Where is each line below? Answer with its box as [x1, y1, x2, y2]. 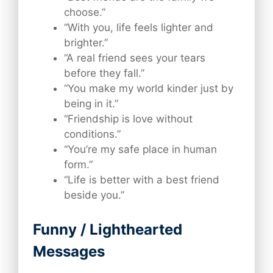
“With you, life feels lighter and [64, 21, 213, 34]
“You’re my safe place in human [64, 143, 217, 156]
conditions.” [64, 128, 121, 141]
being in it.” [64, 97, 118, 110]
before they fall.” [64, 67, 144, 80]
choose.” [64, 6, 105, 19]
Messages [33, 242, 105, 260]
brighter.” [64, 37, 108, 49]
